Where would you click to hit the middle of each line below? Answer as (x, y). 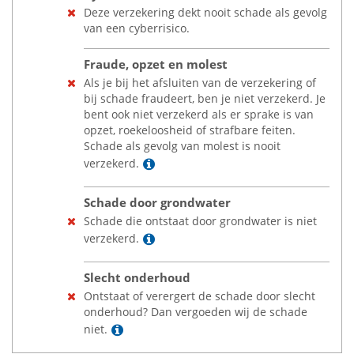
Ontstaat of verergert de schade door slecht (200, 296)
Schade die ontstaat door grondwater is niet (200, 221)
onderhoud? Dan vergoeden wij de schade (196, 312)
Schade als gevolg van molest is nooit (182, 146)
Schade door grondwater (157, 203)
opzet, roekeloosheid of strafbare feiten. (190, 130)
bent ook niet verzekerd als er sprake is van (199, 114)
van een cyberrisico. (137, 28)
